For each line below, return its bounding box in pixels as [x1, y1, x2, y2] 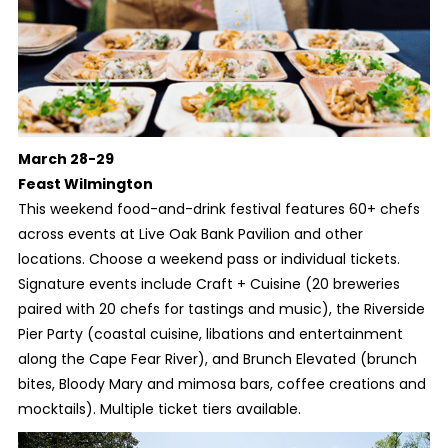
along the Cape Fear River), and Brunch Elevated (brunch [17, 349, 417, 370]
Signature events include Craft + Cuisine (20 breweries [17, 274, 400, 295]
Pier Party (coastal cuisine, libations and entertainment [17, 324, 403, 345]
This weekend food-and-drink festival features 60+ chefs [17, 199, 420, 220]
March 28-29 [17, 149, 114, 170]
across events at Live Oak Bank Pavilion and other [17, 224, 363, 245]
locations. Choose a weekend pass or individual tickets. [17, 249, 400, 270]
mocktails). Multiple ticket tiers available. [17, 399, 301, 420]
